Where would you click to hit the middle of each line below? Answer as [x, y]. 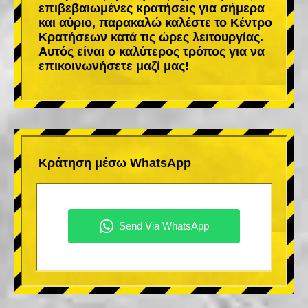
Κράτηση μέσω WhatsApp [115, 163]
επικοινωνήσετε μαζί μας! [114, 66]
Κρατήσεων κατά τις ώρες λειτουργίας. [151, 37]
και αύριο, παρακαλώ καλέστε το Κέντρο [155, 22]
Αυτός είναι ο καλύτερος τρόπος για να [152, 51]
